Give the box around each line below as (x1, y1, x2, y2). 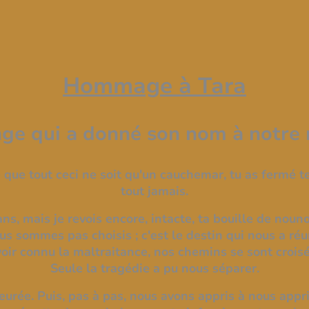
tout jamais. (121, 182, 188, 199)
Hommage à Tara (63, 70, 246, 101)
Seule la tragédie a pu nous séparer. (50, 259, 259, 277)
